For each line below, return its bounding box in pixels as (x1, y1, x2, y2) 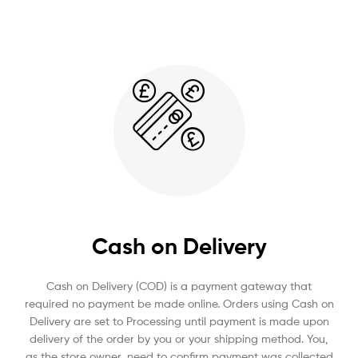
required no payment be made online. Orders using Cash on (24, 296, 334, 310)
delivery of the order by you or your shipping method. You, (30, 331, 328, 345)
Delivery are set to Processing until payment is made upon (29, 313, 329, 328)
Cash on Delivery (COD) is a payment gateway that (46, 278, 312, 292)
